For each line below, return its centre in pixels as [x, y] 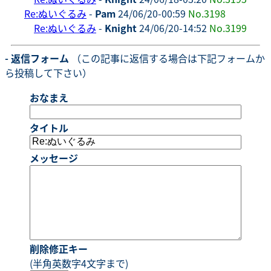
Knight [121, 28]
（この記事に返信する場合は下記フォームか [167, 58]
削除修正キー [59, 248]
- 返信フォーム [37, 58]
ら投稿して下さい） [48, 72]
